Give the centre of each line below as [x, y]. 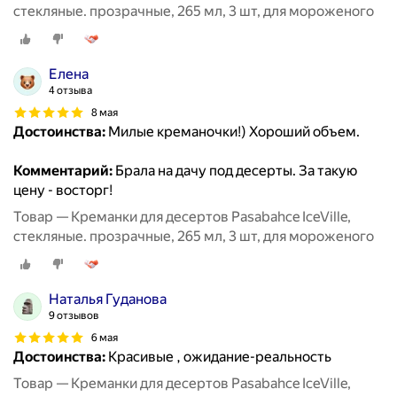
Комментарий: [63, 171]
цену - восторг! [63, 191]
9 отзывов [74, 316]
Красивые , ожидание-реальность [218, 357]
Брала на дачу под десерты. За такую [235, 171]
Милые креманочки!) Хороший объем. [233, 132]
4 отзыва [70, 91]
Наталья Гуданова [108, 300]
